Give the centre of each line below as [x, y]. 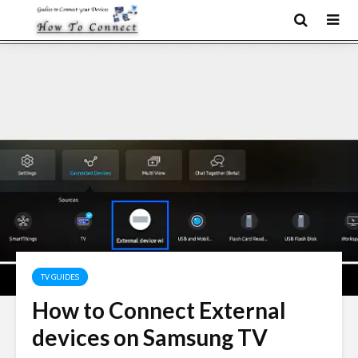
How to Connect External [159, 310]
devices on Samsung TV [150, 337]
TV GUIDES [60, 277]
